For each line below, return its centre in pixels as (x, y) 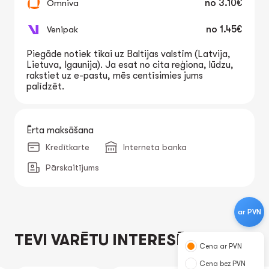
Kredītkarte (68, 147)
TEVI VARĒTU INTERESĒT (104, 240)
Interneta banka (155, 147)
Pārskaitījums (72, 168)
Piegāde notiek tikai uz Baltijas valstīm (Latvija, (128, 54)
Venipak (62, 29)
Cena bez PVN (222, 263)
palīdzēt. (45, 86)
